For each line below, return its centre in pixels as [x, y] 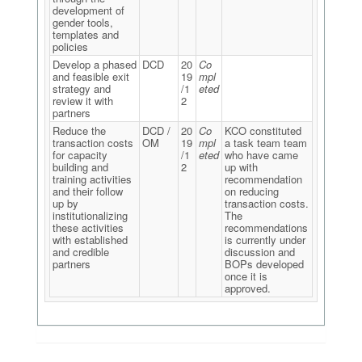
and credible [81, 252]
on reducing [252, 191]
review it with [83, 101]
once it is [246, 276]
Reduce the [79, 130]
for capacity [80, 155]
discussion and [260, 252]
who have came [261, 155]
